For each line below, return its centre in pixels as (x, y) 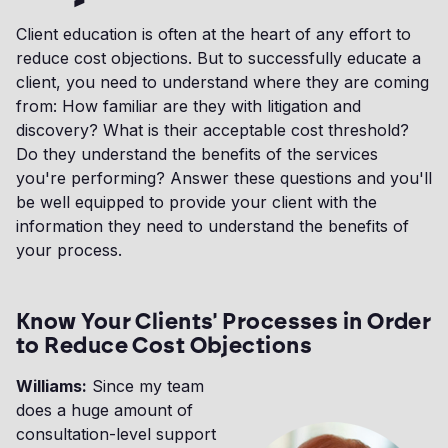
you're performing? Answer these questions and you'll (224, 178)
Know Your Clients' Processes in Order (224, 322)
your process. (69, 250)
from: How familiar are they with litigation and (188, 106)
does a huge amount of (104, 410)
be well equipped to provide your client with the (196, 202)
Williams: (51, 386)
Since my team (145, 386)
